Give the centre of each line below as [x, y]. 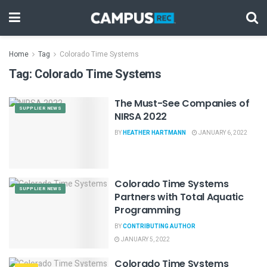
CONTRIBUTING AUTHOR [159, 226]
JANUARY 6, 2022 [223, 133]
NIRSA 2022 [141, 117]
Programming [148, 210]
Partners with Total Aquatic [179, 197]
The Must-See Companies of [182, 103]
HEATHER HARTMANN [155, 133]
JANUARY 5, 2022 [145, 239]
